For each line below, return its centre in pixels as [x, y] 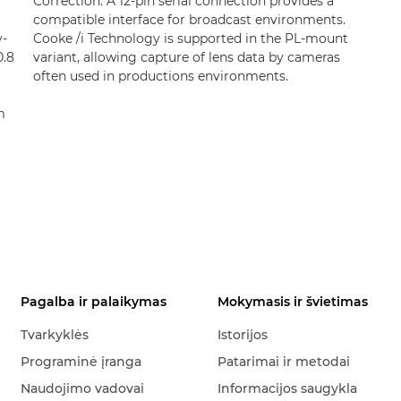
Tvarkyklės [55, 335]
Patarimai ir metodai [284, 362]
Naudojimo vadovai [83, 388]
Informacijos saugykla [288, 388]
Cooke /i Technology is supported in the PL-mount [190, 38]
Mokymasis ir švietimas [293, 302]
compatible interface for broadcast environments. [189, 20]
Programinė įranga [81, 362]
